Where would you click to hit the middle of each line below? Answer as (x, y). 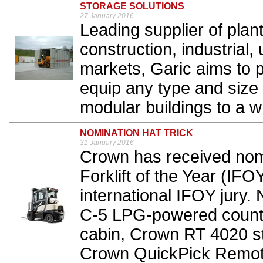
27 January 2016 (107, 16)
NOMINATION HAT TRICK (136, 133)
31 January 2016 (107, 143)
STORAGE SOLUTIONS (132, 6)
